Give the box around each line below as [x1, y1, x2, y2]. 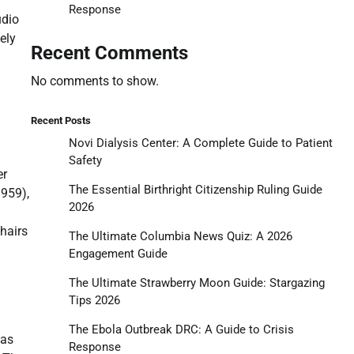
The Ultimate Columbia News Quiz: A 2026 [68, 228, 292, 243]
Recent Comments [30, 41, 188, 64]
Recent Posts [30, 114, 91, 126]
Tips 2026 [68, 292, 120, 307]
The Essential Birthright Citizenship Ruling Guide [68, 182, 322, 197]
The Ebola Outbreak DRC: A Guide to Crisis [68, 322, 294, 337]
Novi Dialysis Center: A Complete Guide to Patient [68, 135, 333, 150]
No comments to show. [30, 73, 159, 88]
